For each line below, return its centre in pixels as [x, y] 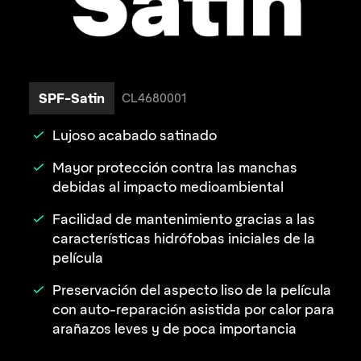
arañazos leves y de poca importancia [174, 329]
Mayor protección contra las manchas [175, 168]
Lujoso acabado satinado [135, 136]
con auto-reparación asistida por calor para [193, 310]
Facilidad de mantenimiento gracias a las [184, 220]
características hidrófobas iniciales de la [184, 239]
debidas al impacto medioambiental [168, 187]
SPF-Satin [72, 99]
